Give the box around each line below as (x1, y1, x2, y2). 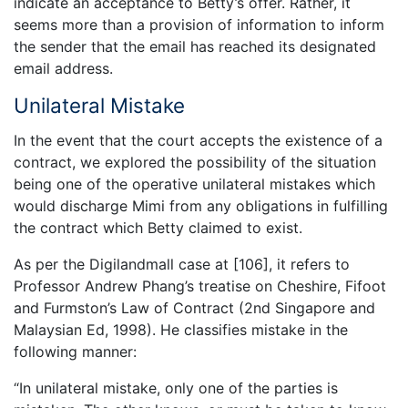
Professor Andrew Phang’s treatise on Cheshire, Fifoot (14, 276, 386, 295)
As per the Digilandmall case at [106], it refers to (14, 254, 350, 273)
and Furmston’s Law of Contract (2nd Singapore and (14, 298, 375, 317)
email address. (14, 58, 113, 77)
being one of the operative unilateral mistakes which (14, 174, 375, 193)
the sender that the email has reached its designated (14, 36, 376, 56)
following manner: (14, 342, 137, 361)
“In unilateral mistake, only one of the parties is (14, 378, 338, 397)
